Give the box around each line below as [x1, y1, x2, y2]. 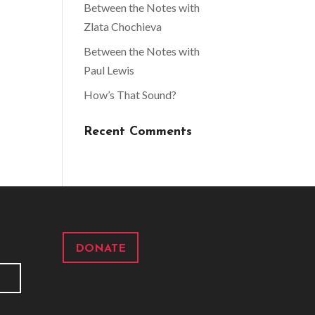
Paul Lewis [84, 63, 135, 77]
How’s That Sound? [84, 88, 177, 101]
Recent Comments [84, 125, 193, 139]
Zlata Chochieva [84, 20, 162, 33]
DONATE [75, 243, 127, 255]
